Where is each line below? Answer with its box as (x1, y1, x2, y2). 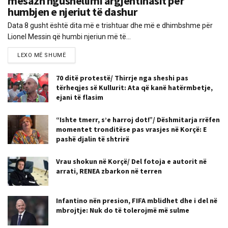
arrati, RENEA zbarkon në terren (56, 166, 162, 176)
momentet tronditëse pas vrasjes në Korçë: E (56, 125, 207, 134)
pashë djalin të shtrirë (56, 134, 129, 144)
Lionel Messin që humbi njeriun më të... (8, 33, 131, 41)
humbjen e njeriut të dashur (8, 5, 137, 19)
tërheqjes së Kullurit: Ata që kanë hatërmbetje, (56, 83, 213, 93)
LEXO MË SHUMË (17, 52, 66, 59)
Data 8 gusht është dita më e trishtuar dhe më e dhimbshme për (8, 21, 213, 30)
